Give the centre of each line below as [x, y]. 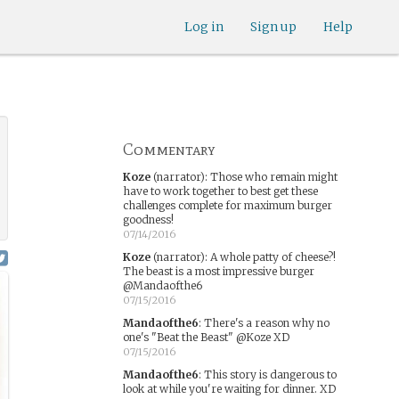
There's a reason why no [266, 323]
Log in [204, 27]
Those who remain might [273, 177]
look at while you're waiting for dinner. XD [229, 389]
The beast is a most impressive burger [218, 271]
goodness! [148, 220]
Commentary [169, 150]
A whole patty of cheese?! [273, 257]
